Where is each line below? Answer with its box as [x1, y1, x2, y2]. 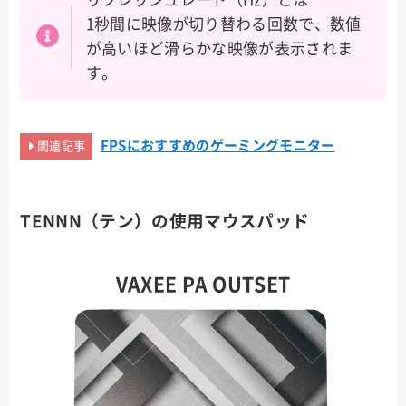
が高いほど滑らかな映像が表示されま [85, 41, 353, 57]
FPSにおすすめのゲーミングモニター [100, 139, 335, 153]
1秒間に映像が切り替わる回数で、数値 [85, 16, 362, 33]
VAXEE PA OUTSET [115, 274, 291, 295]
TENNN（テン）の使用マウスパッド [20, 213, 310, 230]
